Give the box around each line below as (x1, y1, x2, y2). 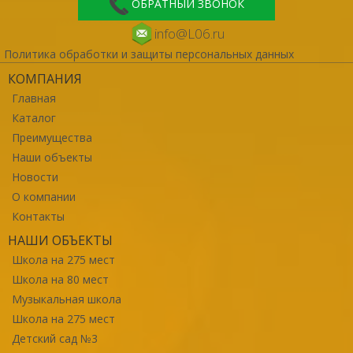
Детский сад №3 (12, 330, 98, 346)
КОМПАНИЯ (8, 69, 82, 87)
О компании (12, 188, 76, 204)
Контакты (12, 208, 65, 224)
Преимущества (12, 129, 92, 145)
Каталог (12, 110, 56, 125)
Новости (12, 169, 58, 184)
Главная (12, 90, 56, 106)
